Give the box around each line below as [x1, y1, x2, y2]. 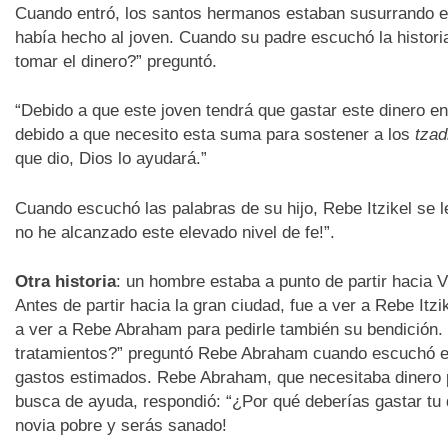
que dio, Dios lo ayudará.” [14, 149, 207, 169]
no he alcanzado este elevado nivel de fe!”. [14, 222, 335, 242]
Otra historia [14, 272, 116, 292]
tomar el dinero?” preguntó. [14, 51, 217, 71]
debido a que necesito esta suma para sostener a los [14, 125, 415, 145]
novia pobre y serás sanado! [14, 416, 227, 436]
